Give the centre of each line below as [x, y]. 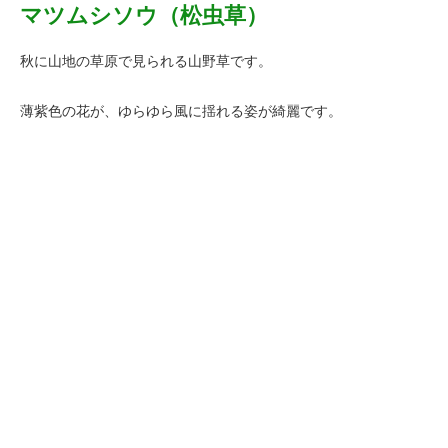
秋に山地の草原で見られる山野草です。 [146, 62]
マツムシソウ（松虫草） [144, 15]
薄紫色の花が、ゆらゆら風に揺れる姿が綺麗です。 [181, 112]
